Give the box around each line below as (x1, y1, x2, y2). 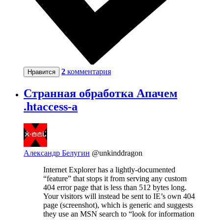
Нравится (27, 68, 55, 76)
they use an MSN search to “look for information (43, 209, 194, 218)
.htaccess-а (24, 100, 78, 113)
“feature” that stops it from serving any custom (43, 174, 187, 183)
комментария (67, 67, 111, 76)
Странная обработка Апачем (24, 86, 177, 100)
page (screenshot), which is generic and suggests (43, 200, 193, 209)
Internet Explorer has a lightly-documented (43, 165, 175, 174)
